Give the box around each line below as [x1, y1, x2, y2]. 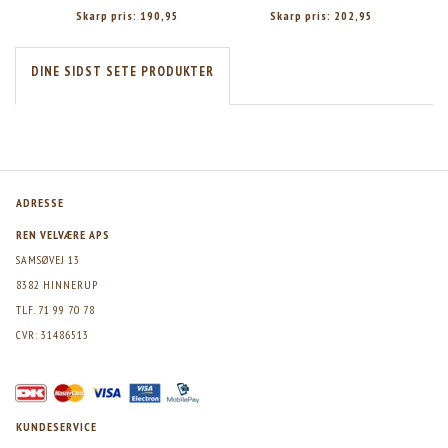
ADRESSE [16, 195, 64, 210]
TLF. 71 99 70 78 [16, 302, 95, 317]
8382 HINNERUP [16, 277, 98, 292]
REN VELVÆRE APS [16, 227, 110, 242]
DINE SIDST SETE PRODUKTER [31, 63, 214, 80]
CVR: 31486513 [16, 327, 89, 342]
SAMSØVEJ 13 [16, 252, 80, 267]
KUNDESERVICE [16, 419, 97, 434]
